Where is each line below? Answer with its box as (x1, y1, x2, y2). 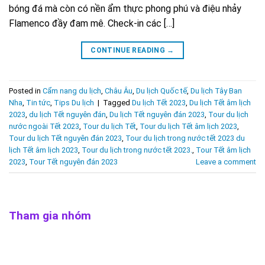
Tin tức (26, 98, 50, 107)
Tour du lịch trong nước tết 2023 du (125, 133, 245, 143)
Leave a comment (196, 157, 256, 166)
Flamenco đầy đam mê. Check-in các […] (9, 18, 174, 30)
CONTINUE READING (91, 46, 167, 55)
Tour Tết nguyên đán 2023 (29, 157, 118, 166)
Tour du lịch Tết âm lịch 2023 (140, 121, 237, 131)
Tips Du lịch (54, 98, 94, 107)
